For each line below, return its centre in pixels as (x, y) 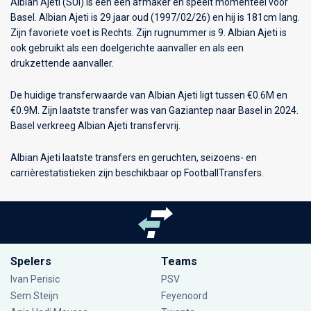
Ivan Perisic (35, 279)
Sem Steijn (35, 296)
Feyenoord (184, 296)
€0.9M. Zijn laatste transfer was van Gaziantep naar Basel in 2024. (154, 110)
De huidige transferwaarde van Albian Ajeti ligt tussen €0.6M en (149, 95)
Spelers (31, 261)
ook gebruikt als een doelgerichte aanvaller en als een (127, 48)
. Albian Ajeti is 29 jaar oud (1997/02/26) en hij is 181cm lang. (167, 17)
